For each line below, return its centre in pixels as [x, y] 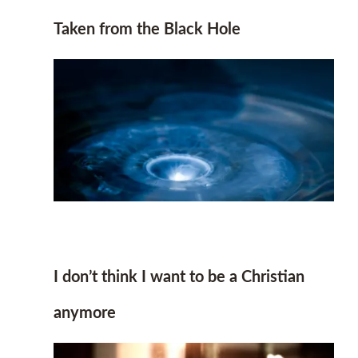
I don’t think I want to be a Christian [179, 278]
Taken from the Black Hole [147, 30]
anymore [85, 314]
